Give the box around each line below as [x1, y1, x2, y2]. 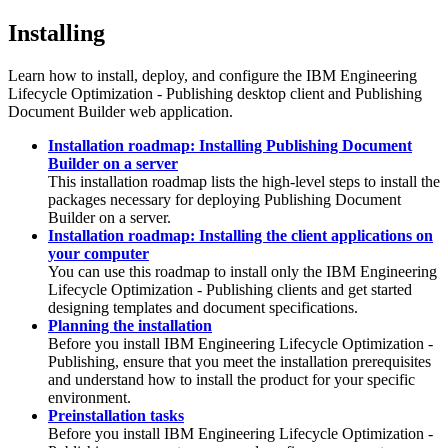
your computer [48, 244, 149, 262]
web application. [125, 102, 233, 120]
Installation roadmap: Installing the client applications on [48, 226, 433, 244]
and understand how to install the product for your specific [48, 370, 415, 388]
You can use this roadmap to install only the [48, 262, 326, 280]
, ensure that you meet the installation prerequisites [115, 352, 431, 370]
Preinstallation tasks [48, 406, 184, 424]
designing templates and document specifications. [48, 298, 358, 316]
